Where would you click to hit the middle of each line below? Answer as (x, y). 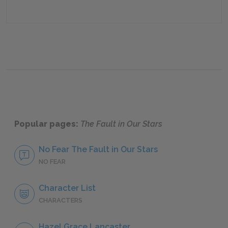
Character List (67, 188)
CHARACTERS (61, 201)
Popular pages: (47, 124)
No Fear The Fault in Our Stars (98, 150)
